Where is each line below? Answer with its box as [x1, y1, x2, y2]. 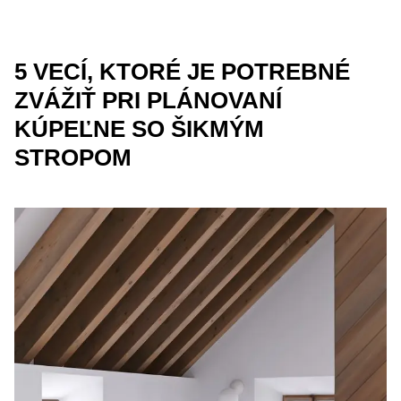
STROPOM [14, 144, 132, 171]
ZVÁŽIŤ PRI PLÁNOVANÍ [14, 87, 282, 114]
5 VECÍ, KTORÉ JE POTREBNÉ [14, 58, 350, 85]
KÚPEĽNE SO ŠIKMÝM [14, 115, 264, 142]
